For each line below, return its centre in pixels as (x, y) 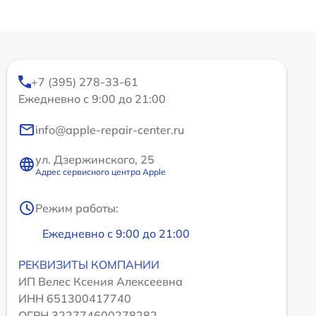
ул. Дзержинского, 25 (95, 159)
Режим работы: (77, 208)
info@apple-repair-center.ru (110, 129)
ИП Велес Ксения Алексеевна (101, 281)
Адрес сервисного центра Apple (101, 171)
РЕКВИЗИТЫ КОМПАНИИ (89, 264)
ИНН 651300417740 (75, 298)
